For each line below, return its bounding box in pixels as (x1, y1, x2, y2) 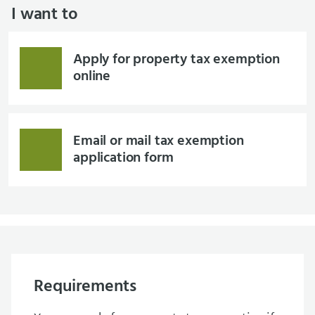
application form (73, 147, 174, 169)
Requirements (34, 274, 137, 300)
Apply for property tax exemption (73, 49, 280, 71)
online (73, 65, 111, 88)
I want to (11, 1, 78, 28)
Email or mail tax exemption (73, 130, 244, 153)
